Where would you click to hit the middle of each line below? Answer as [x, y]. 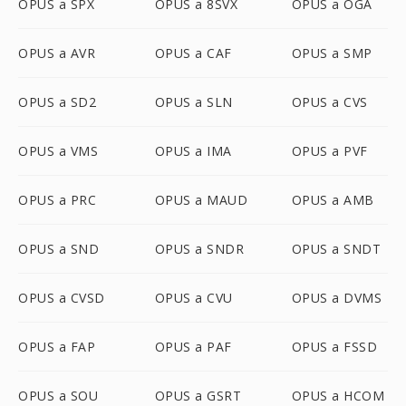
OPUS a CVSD [62, 298]
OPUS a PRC [57, 200]
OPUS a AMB [333, 200]
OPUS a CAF [193, 53]
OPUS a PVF [329, 151]
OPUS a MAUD [201, 200]
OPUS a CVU [193, 298]
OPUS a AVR [57, 53]
